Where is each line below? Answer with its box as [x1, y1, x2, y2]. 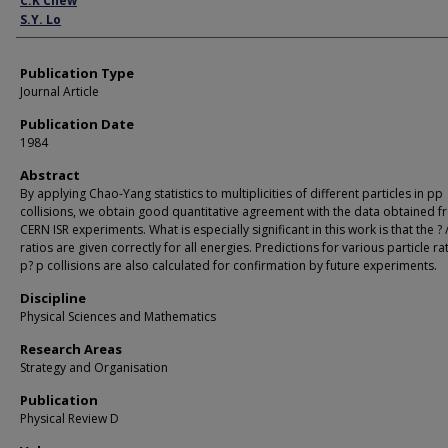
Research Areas [20, 340, 122, 358]
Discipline [20, 289, 86, 307]
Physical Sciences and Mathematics [20, 308, 216, 325]
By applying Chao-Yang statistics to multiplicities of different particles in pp [20, 185, 443, 202]
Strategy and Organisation [20, 359, 168, 376]
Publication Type [20, 64, 134, 82]
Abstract [20, 166, 80, 184]
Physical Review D [20, 410, 119, 427]
